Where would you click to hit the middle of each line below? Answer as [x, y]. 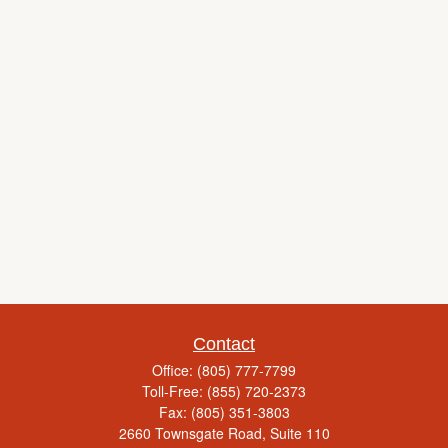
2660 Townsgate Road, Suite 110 [224, 433]
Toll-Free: [174, 391]
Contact [224, 344]
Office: [174, 370]
